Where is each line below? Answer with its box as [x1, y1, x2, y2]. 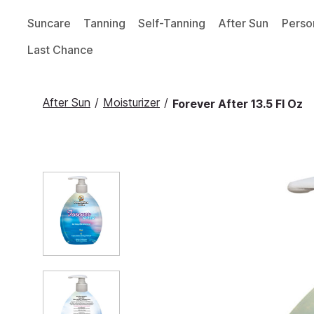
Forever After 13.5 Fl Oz [172, 97, 303, 111]
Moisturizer [103, 95, 160, 109]
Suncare [27, 15, 71, 30]
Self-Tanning [138, 15, 206, 30]
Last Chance [27, 43, 94, 57]
